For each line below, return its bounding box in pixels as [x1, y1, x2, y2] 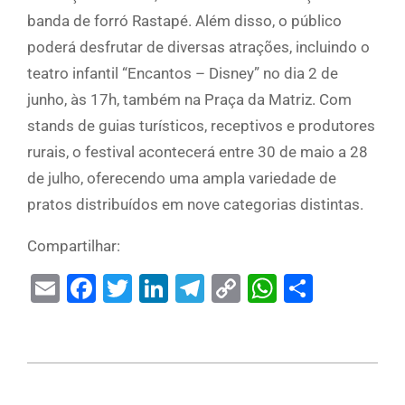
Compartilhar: [27, 237, 120, 256]
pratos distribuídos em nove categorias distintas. [27, 195, 363, 214]
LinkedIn [168, 271, 278, 306]
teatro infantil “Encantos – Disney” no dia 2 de [27, 64, 338, 83]
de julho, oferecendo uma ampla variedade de [27, 169, 336, 188]
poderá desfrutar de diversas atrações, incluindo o [27, 38, 370, 57]
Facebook [96, 271, 221, 306]
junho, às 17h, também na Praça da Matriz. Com [27, 90, 352, 109]
